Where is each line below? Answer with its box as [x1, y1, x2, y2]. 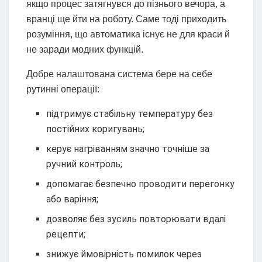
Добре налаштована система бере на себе [26, 69, 212, 80]
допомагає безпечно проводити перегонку [46, 178, 235, 190]
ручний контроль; [46, 158, 123, 170]
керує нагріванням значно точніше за [46, 143, 210, 155]
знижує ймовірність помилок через [46, 249, 202, 260]
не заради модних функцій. [26, 44, 143, 55]
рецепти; [46, 229, 86, 240]
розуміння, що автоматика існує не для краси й [26, 29, 230, 40]
